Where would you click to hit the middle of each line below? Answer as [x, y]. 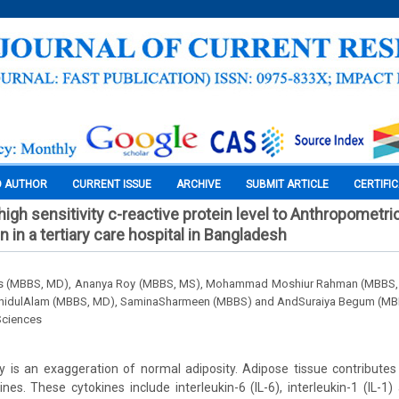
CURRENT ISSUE [112, 184]
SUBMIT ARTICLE [287, 184]
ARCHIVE [199, 184]
